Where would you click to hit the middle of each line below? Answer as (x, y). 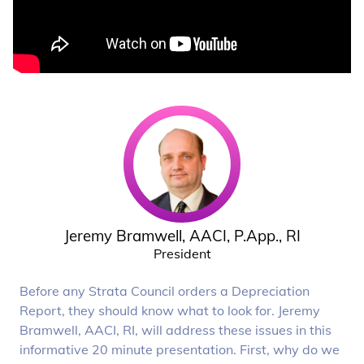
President (182, 253)
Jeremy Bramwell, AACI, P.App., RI (182, 235)
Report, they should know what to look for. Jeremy (170, 311)
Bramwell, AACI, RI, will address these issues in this (176, 330)
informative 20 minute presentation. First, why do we (180, 350)
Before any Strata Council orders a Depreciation (165, 291)
